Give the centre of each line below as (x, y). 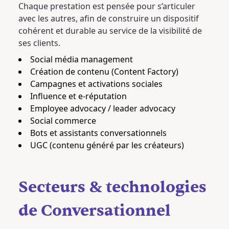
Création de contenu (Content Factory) (104, 72)
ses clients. (39, 43)
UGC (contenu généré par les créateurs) (107, 145)
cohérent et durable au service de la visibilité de (110, 31)
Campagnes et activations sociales (96, 84)
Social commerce (63, 121)
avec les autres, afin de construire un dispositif (109, 18)
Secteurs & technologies (112, 187)
